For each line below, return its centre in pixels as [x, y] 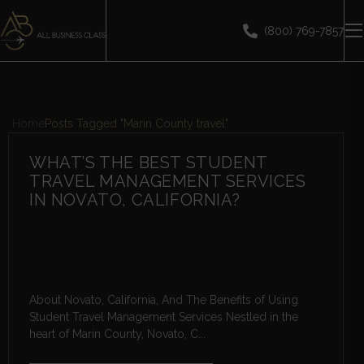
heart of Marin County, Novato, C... [117, 334]
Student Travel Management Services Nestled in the [164, 317]
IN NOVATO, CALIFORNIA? [135, 200]
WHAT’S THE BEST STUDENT [148, 163]
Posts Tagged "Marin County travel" [136, 124]
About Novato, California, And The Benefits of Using [164, 300]
